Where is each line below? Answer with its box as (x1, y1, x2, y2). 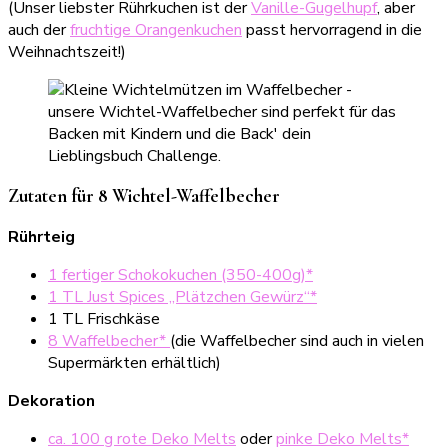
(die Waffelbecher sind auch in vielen (170, 330, 424, 353)
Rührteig (8, 226, 75, 249)
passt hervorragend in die (242, 18, 422, 41)
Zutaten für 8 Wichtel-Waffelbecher (8, 185, 280, 208)
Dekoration (8, 390, 95, 413)
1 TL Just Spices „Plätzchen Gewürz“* (48, 286, 317, 309)
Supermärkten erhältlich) (48, 352, 221, 375)
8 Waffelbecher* (48, 330, 170, 353)
